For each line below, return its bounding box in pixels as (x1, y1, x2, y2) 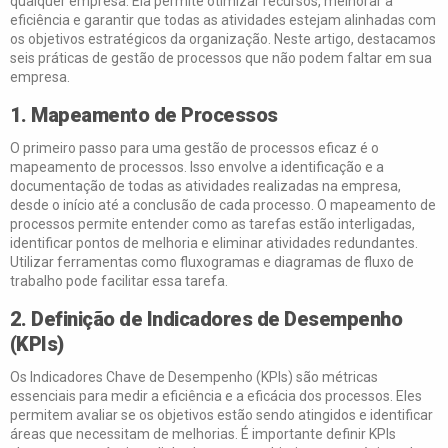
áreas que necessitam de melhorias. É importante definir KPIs (9, 426, 396, 442)
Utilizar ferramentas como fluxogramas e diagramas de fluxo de (9, 254, 414, 270)
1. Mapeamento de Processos (9, 103, 278, 127)
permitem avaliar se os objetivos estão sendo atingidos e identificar (9, 407, 433, 423)
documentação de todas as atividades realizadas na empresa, (9, 178, 401, 194)
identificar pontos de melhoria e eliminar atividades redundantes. (9, 235, 418, 251)
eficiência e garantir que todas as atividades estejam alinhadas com (9, 12, 436, 28)
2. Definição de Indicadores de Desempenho (9, 307, 403, 331)
